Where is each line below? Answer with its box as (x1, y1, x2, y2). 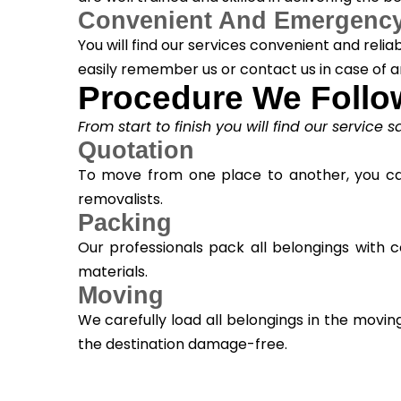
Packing (77, 209, 172, 237)
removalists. (77, 189, 166, 210)
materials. (77, 261, 155, 283)
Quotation (77, 137, 194, 165)
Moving (77, 282, 164, 310)
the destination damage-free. (77, 334, 287, 355)
